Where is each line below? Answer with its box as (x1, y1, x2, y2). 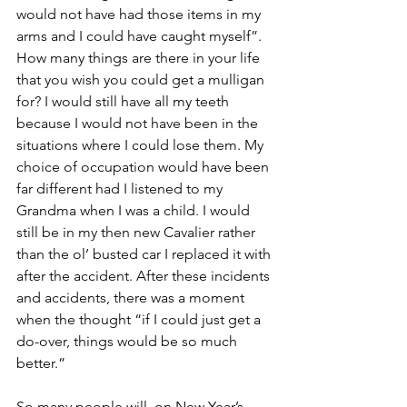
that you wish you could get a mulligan (16, 70, 268, 88)
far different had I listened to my (16, 179, 226, 197)
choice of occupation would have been (16, 157, 273, 175)
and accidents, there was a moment (16, 288, 248, 306)
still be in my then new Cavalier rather (16, 223, 259, 241)
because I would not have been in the (16, 114, 262, 132)
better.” (16, 353, 65, 372)
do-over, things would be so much (16, 332, 241, 350)
